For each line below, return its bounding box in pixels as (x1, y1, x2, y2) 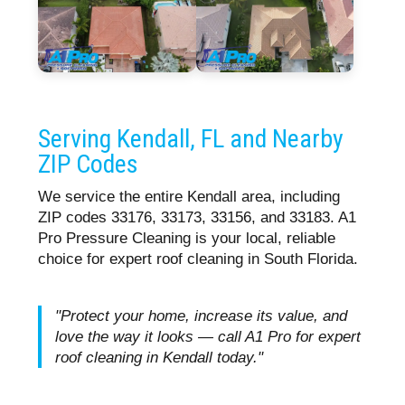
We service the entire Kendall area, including (38, 188, 341, 206)
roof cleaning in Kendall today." (55, 349, 264, 367)
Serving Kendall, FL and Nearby (38, 124, 344, 155)
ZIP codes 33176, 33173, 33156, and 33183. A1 (38, 209, 357, 227)
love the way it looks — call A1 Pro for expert (55, 328, 362, 346)
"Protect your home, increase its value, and (55, 307, 348, 325)
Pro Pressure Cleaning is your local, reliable (38, 230, 336, 248)
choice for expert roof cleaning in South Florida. (38, 250, 359, 268)
